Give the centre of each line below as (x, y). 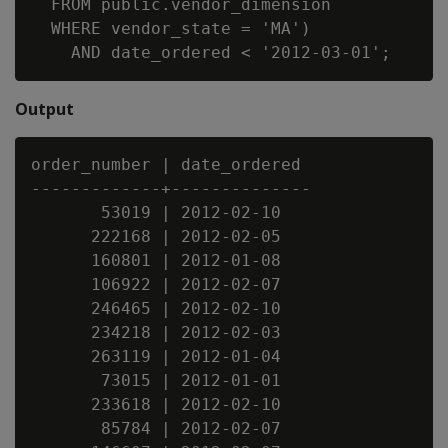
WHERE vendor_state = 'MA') (171, 28)
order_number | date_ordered (166, 164)
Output (44, 109)
